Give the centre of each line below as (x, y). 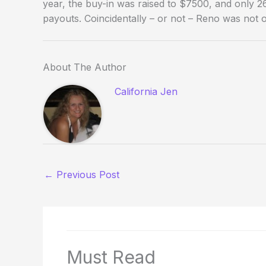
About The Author (85, 67)
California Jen (146, 91)
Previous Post (86, 175)
